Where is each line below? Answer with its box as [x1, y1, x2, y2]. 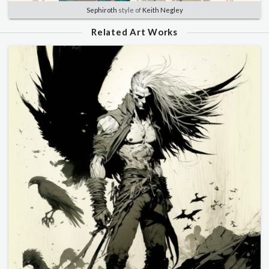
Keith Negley [142, 5, 183, 14]
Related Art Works [91, 26, 178, 37]
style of [116, 5, 142, 14]
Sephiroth [86, 5, 117, 14]
